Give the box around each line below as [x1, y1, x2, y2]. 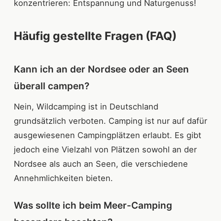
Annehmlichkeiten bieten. [14, 173, 113, 184]
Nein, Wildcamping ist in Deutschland [14, 102, 158, 112]
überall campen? [14, 80, 89, 92]
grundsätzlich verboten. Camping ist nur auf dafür [14, 116, 207, 126]
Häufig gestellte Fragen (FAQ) [14, 29, 177, 43]
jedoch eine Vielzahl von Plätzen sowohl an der [14, 145, 197, 155]
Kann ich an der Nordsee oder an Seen [14, 64, 189, 75]
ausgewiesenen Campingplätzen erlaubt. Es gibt [14, 130, 201, 141]
